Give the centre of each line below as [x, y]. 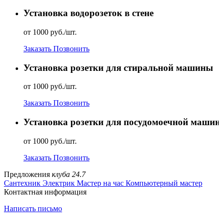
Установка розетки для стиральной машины [118, 67]
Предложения [28, 174]
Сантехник [22, 183]
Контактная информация [45, 192]
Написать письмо [33, 208]
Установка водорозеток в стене [88, 13]
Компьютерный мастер [164, 183]
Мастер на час [100, 183]
